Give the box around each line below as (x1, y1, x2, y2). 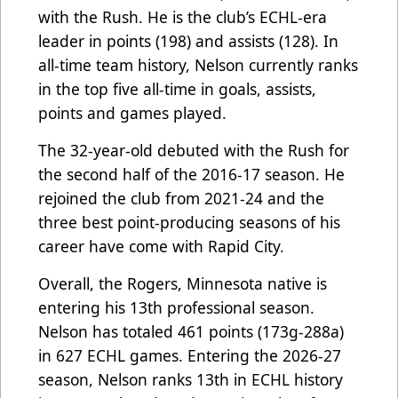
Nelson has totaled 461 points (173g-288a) (38, 321, 344, 343)
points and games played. (38, 102, 227, 124)
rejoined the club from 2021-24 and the (38, 187, 324, 210)
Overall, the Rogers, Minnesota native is (38, 273, 327, 295)
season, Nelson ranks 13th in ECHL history (38, 369, 343, 391)
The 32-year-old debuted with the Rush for (38, 139, 349, 162)
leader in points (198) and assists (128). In (38, 30, 338, 52)
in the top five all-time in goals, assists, (38, 78, 316, 100)
